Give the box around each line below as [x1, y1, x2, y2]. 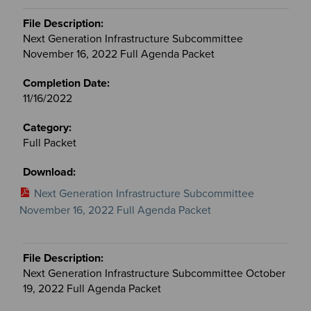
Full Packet [22, 135, 76, 150]
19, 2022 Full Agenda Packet [22, 281, 161, 296]
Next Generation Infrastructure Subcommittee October [22, 266, 285, 280]
